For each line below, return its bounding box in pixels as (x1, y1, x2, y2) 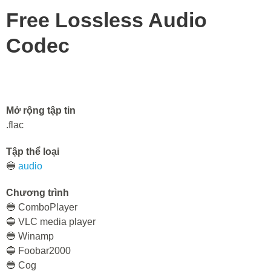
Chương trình (6, 188, 69, 198)
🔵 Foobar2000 (6, 246, 71, 256)
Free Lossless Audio (6, 8, 207, 31)
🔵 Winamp (6, 231, 54, 241)
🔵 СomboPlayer (6, 202, 77, 212)
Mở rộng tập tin (6, 105, 76, 116)
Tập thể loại (6, 146, 59, 157)
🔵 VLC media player (6, 217, 96, 227)
